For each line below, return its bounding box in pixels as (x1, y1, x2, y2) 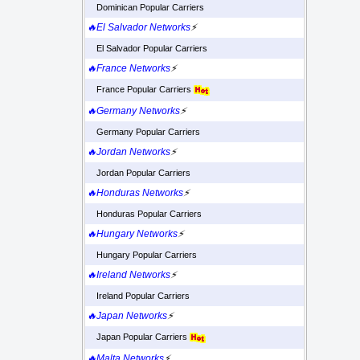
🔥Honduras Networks (87, 187, 183, 199)
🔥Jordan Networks (87, 146, 170, 158)
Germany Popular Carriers (87, 127, 200, 137)
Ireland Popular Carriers (87, 291, 190, 301)
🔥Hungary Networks (87, 228, 178, 240)
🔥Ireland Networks (87, 269, 170, 281)
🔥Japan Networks (87, 310, 167, 322)
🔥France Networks (87, 63, 170, 75)
